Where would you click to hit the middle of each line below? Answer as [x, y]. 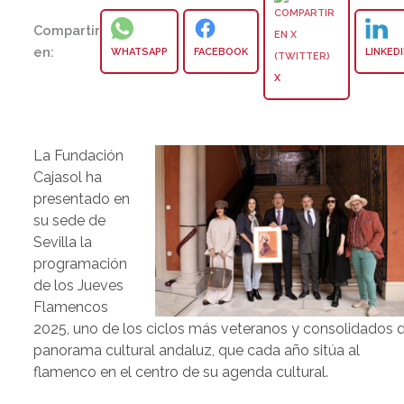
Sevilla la [63, 243]
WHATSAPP [140, 51]
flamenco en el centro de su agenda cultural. [181, 372]
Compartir [67, 30]
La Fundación [79, 156]
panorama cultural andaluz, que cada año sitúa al [197, 351]
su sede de [70, 221]
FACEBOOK [221, 51]
